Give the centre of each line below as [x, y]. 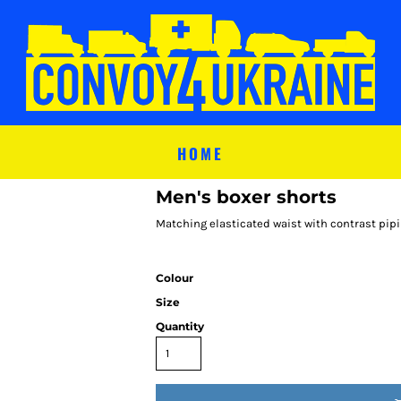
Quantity [180, 326]
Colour [175, 278]
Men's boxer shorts [246, 197]
